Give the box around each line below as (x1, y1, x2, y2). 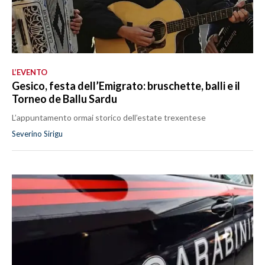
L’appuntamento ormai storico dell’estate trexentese (12, 112, 206, 123)
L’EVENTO (12, 67, 47, 77)
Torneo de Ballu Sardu (12, 92, 117, 106)
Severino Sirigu (12, 129, 63, 139)
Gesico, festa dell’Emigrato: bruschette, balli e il (12, 79, 240, 93)
